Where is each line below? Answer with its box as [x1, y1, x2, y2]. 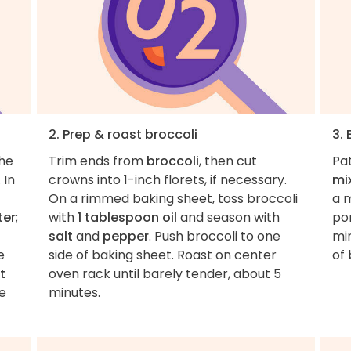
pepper [102, 226, 149, 245]
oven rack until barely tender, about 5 [48, 264, 281, 283]
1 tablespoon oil [77, 208, 177, 226]
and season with [176, 208, 280, 226]
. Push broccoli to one [148, 226, 280, 245]
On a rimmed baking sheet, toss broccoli [48, 189, 298, 208]
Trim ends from [48, 151, 147, 170]
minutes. [48, 283, 103, 302]
